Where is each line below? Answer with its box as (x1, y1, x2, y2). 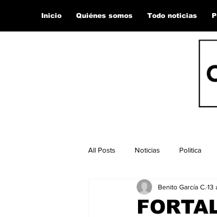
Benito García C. (158, 183, 206, 191)
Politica (179, 145, 201, 154)
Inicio (41, 12, 62, 19)
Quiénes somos (76, 12, 133, 19)
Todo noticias (147, 12, 197, 19)
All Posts (88, 145, 115, 154)
